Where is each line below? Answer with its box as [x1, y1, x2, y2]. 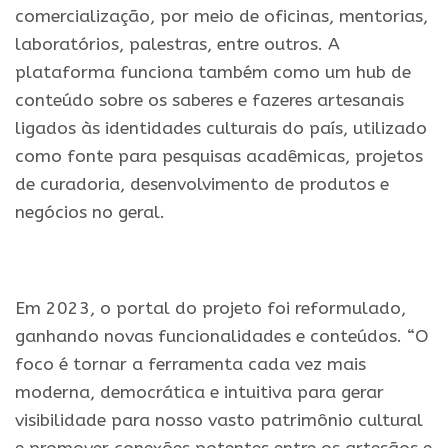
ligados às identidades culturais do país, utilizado [15, 117, 427, 139]
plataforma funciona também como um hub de [15, 61, 411, 83]
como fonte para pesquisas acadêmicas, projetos [15, 145, 423, 167]
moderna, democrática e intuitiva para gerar [15, 381, 384, 403]
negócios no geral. [15, 201, 165, 223]
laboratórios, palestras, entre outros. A [15, 33, 340, 55]
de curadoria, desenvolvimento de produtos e [15, 173, 389, 195]
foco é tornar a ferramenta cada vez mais [15, 353, 366, 375]
